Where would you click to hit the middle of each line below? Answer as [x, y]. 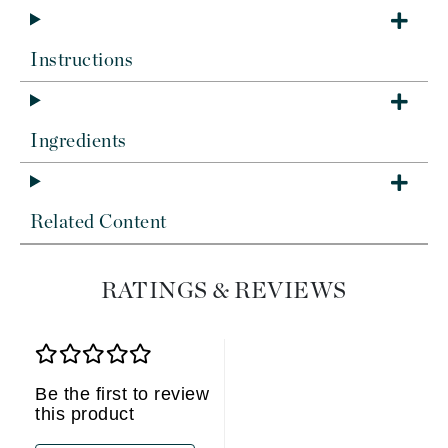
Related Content [98, 222]
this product [84, 414]
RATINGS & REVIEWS [224, 291]
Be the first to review [122, 394]
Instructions [81, 60]
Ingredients [78, 141]
